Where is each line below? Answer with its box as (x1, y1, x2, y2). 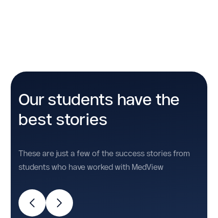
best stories (18, 110, 108, 128)
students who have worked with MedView (18, 163, 164, 172)
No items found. (16, 10, 72, 19)
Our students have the (18, 90, 180, 109)
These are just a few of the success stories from (18, 149, 190, 158)
